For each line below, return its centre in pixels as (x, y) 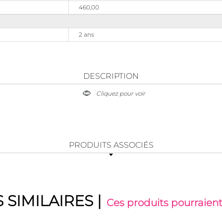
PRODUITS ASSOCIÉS (111, 145)
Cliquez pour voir (120, 94)
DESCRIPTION (111, 76)
